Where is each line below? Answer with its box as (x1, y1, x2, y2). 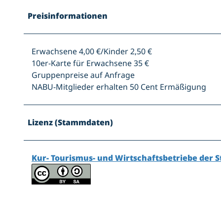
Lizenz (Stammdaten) (28, 117, 113, 128)
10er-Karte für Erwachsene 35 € (32, 58, 149, 69)
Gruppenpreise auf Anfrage (32, 70, 135, 81)
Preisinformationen (28, 10, 108, 22)
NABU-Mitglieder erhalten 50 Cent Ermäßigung (32, 81, 206, 93)
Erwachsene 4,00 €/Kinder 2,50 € (32, 46, 152, 57)
